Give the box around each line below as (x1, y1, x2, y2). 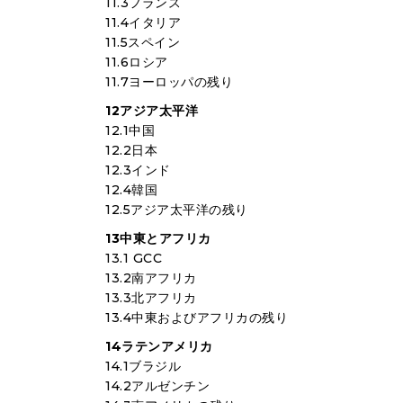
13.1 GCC (105, 250, 162, 266)
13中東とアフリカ (105, 230, 211, 246)
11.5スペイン (105, 34, 180, 50)
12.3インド (105, 162, 171, 178)
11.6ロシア (105, 54, 168, 70)
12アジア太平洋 (105, 103, 198, 119)
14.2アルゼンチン (105, 378, 210, 394)
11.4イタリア (105, 14, 181, 31)
